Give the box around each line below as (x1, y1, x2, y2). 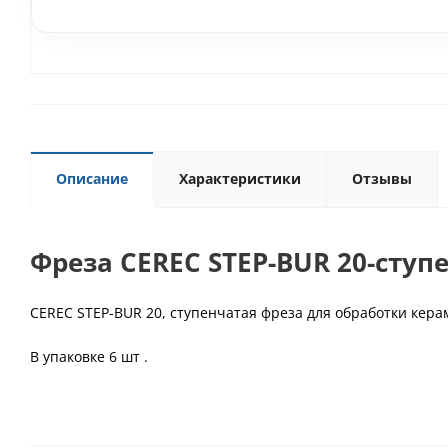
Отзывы (352, 169, 412, 188)
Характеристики (179, 169, 301, 188)
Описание (56, 169, 128, 188)
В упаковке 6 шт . (30, 347, 148, 366)
